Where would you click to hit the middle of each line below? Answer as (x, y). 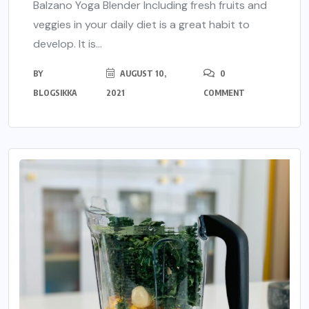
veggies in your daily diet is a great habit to (141, 25)
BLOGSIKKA (55, 93)
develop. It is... (68, 44)
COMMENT (225, 93)
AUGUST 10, (142, 74)
